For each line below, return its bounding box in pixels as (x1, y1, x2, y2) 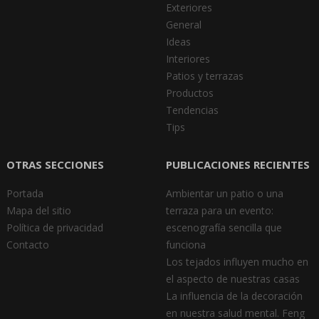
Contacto (6, 237, 49, 251)
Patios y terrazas (165, 68, 244, 83)
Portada (6, 186, 43, 200)
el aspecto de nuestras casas (165, 271, 300, 286)
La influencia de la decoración (165, 288, 303, 303)
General (165, 17, 202, 31)
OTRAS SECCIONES (6, 157, 104, 172)
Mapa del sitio (6, 203, 71, 217)
